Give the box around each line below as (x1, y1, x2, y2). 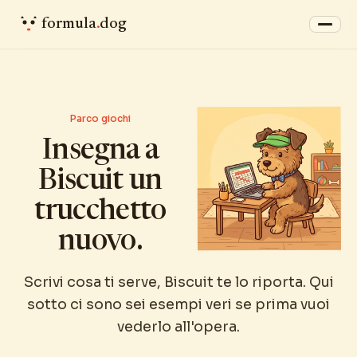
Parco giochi (70, 112, 131, 124)
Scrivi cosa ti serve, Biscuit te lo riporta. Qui (23, 273, 334, 291)
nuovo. (57, 228, 143, 257)
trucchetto (34, 198, 167, 226)
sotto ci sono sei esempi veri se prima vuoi (27, 295, 330, 313)
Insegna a (41, 137, 159, 166)
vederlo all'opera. (117, 317, 240, 335)
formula (41, 16, 96, 32)
